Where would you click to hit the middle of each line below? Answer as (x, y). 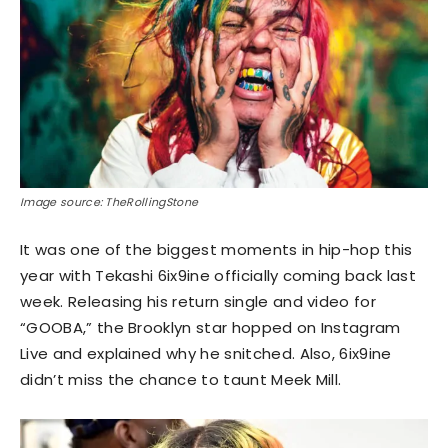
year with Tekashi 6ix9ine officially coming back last (218, 276)
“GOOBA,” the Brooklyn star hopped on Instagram (210, 328)
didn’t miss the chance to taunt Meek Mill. (181, 380)
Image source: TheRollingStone (109, 202)
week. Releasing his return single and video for (198, 302)
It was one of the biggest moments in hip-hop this (216, 250)
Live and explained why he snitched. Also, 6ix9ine (206, 354)
